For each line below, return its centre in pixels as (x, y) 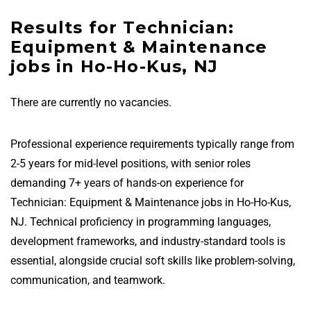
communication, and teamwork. (88, 280)
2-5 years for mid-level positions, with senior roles (131, 163)
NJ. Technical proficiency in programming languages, (141, 222)
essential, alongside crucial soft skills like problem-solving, (153, 261)
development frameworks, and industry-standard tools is (148, 241)
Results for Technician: (123, 27)
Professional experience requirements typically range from (152, 144)
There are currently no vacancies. (91, 102)
